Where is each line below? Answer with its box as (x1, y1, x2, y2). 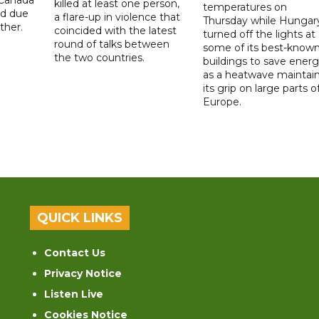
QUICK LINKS (37, 209, 123, 226)
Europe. (202, 95, 241, 108)
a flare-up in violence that (54, 10, 181, 23)
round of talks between (54, 37, 170, 51)
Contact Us (44, 246, 106, 259)
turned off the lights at (202, 27, 315, 41)
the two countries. (54, 51, 145, 64)
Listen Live (44, 287, 104, 300)
